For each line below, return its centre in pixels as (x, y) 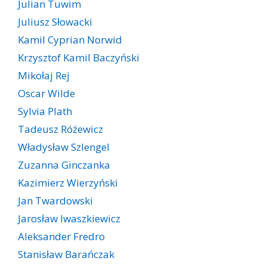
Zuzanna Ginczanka (64, 165)
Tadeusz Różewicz (60, 129)
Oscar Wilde (46, 94)
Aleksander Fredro (61, 237)
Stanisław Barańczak (66, 254)
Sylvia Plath (45, 111)
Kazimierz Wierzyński (68, 183)
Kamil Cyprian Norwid (70, 40)
